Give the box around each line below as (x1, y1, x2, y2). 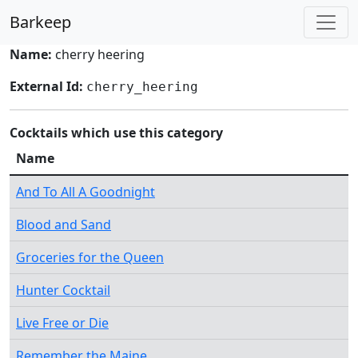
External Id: (10, 78, 83, 95)
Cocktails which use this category (10, 124, 223, 141)
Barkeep (10, 11, 71, 33)
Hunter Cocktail (16, 281, 110, 299)
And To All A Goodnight (16, 183, 155, 201)
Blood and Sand (16, 216, 111, 233)
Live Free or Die (16, 314, 109, 332)
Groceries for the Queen (16, 249, 164, 266)
